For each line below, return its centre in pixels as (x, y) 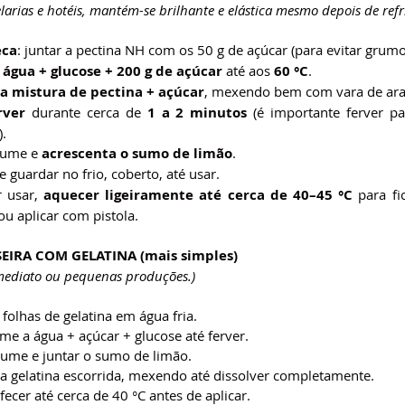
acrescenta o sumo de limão (137, 153)
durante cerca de (86, 112)
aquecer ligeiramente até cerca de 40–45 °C (198, 194)
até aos (248, 70)
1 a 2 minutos (197, 112)
